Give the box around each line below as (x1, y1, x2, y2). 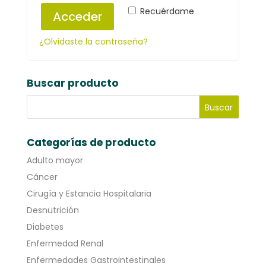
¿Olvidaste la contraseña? (39, 36, 148, 47)
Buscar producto (26, 76, 118, 90)
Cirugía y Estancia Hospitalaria (26, 188, 151, 199)
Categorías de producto (26, 135, 156, 150)
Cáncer (26, 171, 58, 183)
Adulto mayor (26, 154, 83, 166)
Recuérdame (140, 5, 194, 17)
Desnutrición (26, 204, 79, 216)
